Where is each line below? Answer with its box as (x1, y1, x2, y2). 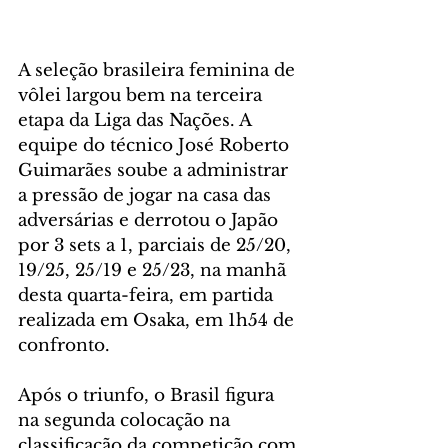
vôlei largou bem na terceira (18, 85, 267, 107)
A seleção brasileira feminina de (18, 60, 300, 82)
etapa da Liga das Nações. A (18, 110, 256, 132)
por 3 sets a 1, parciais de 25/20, (18, 235, 296, 257)
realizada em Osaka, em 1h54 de (18, 310, 299, 332)
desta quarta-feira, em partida (18, 285, 278, 307)
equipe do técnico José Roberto (18, 135, 294, 157)
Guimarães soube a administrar (18, 160, 293, 182)
